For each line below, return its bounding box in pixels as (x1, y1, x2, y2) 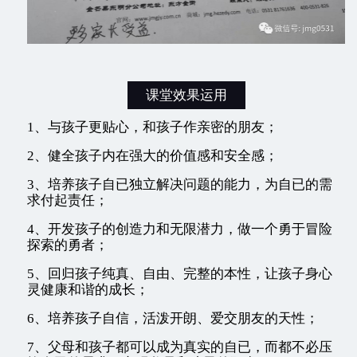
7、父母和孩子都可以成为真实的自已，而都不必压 (27, 339, 332, 355)
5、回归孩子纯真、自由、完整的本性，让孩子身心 (27, 266, 332, 282)
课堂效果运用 (145, 88, 227, 104)
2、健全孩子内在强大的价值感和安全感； (27, 148, 278, 164)
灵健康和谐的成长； (27, 282, 149, 298)
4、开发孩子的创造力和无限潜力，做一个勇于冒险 (27, 222, 332, 237)
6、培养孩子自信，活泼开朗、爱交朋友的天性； (27, 311, 319, 327)
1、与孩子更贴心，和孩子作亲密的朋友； (27, 120, 278, 135)
